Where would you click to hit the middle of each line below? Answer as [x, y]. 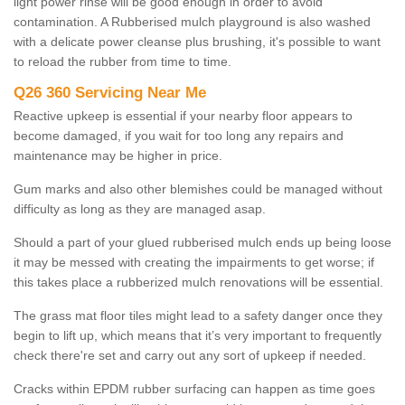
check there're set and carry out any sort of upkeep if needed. [190, 356]
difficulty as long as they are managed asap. [140, 209]
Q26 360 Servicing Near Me [110, 93]
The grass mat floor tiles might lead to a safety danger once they [198, 316]
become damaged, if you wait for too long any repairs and [179, 136]
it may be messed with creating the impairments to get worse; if [194, 263]
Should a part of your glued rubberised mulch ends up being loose [202, 243]
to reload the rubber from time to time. [122, 62]
